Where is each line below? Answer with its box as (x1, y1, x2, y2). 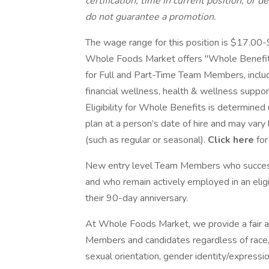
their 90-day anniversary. (85, 192, 188, 205)
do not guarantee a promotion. (85, 10, 216, 23)
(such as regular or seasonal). (85, 133, 208, 147)
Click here (208, 133, 256, 147)
